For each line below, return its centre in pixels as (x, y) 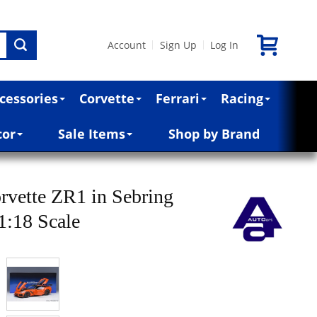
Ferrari (178, 98)
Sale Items (92, 133)
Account (127, 45)
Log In (224, 45)
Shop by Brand (214, 133)
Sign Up (178, 45)
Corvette (107, 98)
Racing (242, 98)
